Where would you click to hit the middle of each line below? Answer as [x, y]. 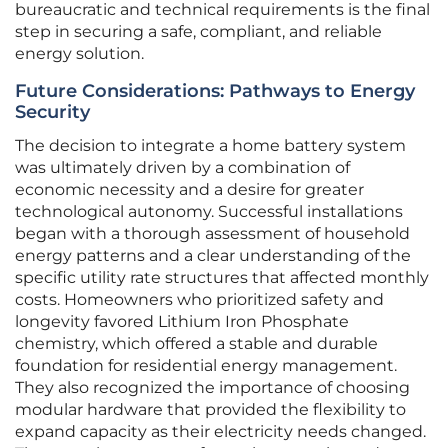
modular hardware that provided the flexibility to [210, 410]
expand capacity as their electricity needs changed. [220, 432]
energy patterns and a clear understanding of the [213, 256]
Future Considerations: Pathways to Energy [215, 91]
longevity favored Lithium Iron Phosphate [182, 322]
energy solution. [79, 54]
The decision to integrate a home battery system [210, 146]
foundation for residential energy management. [206, 366]
